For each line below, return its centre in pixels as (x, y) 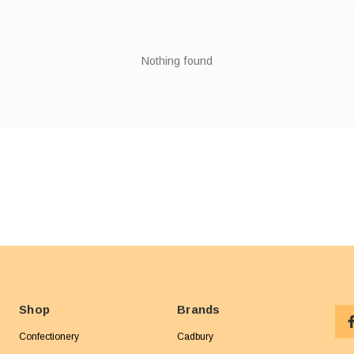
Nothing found (177, 61)
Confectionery (49, 337)
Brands (199, 310)
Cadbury (195, 337)
